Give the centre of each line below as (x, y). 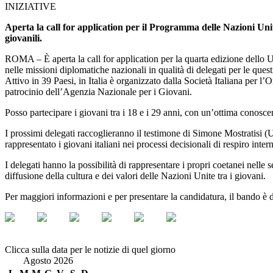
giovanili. (23, 38)
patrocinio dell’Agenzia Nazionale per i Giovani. (98, 91)
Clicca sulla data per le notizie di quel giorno (90, 249)
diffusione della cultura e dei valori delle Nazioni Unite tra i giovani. (135, 175)
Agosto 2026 (48, 260)
